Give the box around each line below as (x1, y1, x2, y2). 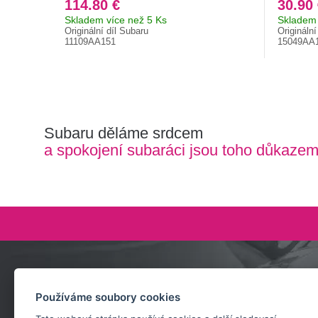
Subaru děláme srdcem (44, 124, 203, 142)
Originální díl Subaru (65, 26, 149, 37)
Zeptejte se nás (44, 275, 159, 297)
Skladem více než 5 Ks (65, 14, 168, 26)
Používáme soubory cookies (35, 290, 180, 304)
